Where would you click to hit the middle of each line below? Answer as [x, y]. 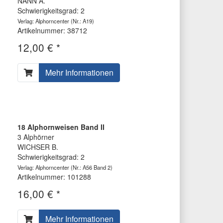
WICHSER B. [38, 147]
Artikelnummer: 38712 [52, 31]
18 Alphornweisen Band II [61, 127]
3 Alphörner [36, 137]
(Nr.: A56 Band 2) [91, 167]
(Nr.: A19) [81, 21]
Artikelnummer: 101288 [54, 177]
